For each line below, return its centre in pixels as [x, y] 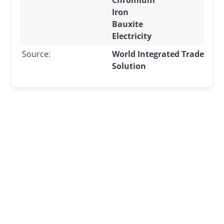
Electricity [132, 36]
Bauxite [127, 24]
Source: [36, 54]
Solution [129, 66]
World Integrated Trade [158, 54]
